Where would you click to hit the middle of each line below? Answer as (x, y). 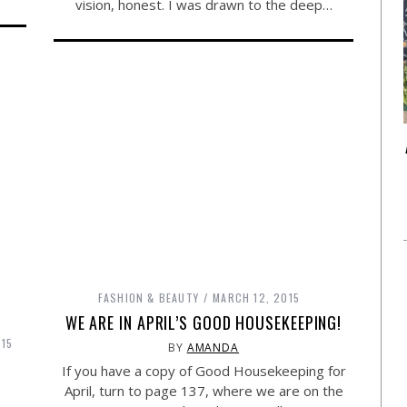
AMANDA (213, 347)
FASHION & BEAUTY (149, 297)
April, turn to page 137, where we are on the (203, 390)
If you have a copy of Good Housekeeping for (203, 370)
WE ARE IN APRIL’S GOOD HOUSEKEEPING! (203, 322)
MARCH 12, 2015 (257, 297)
